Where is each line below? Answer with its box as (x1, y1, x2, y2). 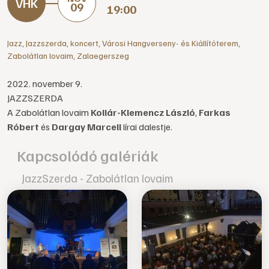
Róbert (7, 121, 39, 133)
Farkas (199, 106, 231, 118)
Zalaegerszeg (77, 50, 129, 61)
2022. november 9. (7, 77, 82, 89)
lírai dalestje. (121, 121, 174, 133)
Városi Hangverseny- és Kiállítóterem (102, 38, 238, 48)
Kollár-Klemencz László (91, 106, 195, 118)
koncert (70, 38, 98, 48)
